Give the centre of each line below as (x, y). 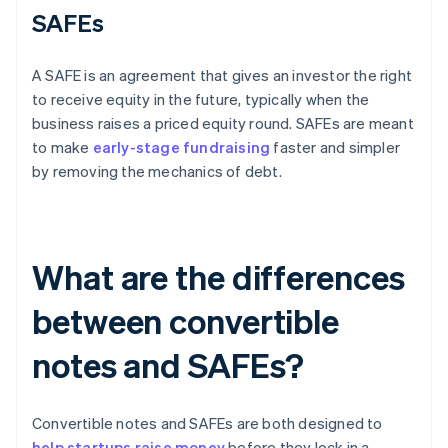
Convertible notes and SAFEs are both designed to (207, 423)
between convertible (186, 321)
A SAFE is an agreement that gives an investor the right (222, 75)
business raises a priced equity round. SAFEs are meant (223, 123)
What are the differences (218, 277)
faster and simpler (335, 147)
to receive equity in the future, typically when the (201, 99)
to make (62, 147)
